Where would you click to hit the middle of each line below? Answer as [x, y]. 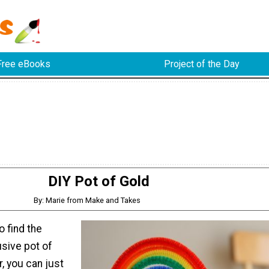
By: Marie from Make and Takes [87, 200]
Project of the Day [201, 64]
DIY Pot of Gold [98, 181]
